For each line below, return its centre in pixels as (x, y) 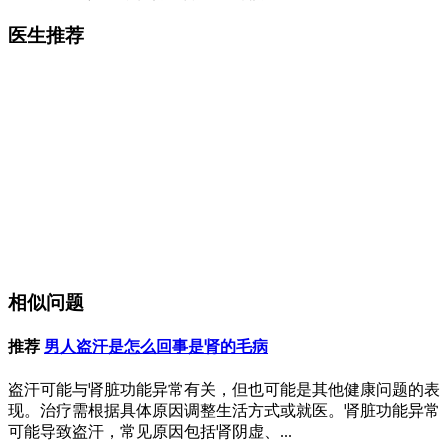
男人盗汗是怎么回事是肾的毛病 (156, 347)
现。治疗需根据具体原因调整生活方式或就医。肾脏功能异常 (224, 410)
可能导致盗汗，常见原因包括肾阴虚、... (150, 431)
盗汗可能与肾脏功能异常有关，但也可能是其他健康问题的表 (224, 389)
